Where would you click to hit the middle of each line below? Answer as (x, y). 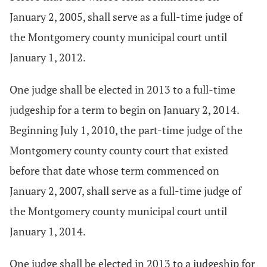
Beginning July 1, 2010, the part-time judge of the (126, 130)
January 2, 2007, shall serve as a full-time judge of (125, 191)
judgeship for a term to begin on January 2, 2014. (124, 110)
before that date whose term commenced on (114, 170)
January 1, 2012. (48, 57)
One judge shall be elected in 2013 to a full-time (122, 89)
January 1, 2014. (48, 231)
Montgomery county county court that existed (119, 150)
